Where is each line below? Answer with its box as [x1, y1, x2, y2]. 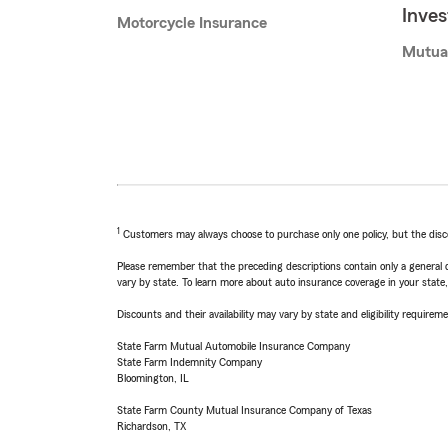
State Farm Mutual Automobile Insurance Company [117, 340, 350, 353]
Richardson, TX [117, 420, 186, 433]
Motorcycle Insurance [117, 15, 267, 32]
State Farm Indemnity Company [117, 356, 262, 369]
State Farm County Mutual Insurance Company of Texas [117, 404, 372, 417]
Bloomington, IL [117, 372, 189, 385]
